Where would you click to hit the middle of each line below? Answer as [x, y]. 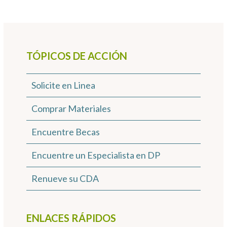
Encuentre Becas [65, 132]
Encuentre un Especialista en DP [96, 155]
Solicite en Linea [63, 85]
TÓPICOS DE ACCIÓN [77, 56]
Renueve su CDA [65, 178]
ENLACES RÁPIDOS [71, 218]
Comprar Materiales [71, 108]
